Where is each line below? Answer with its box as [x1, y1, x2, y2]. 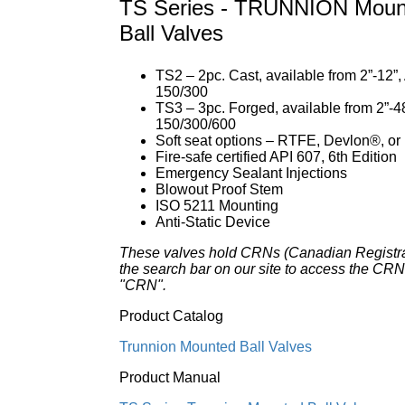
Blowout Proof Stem [155, 182, 283, 197]
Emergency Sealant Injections [155, 165, 347, 181]
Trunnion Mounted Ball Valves [119, 339, 312, 354]
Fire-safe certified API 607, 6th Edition [155, 149, 397, 165]
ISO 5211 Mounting [155, 198, 278, 213]
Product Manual [119, 370, 221, 385]
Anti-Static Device [155, 214, 270, 230]
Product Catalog [119, 308, 223, 324]
